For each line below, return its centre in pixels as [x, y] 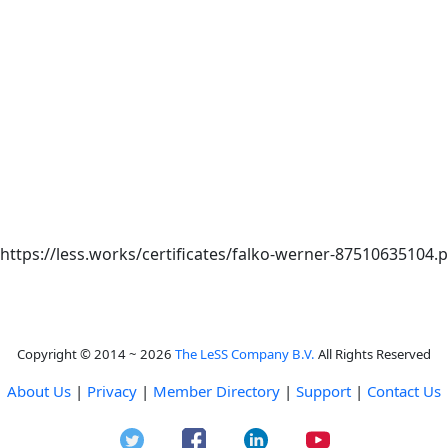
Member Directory [216, 391]
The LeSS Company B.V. [245, 354]
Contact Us [404, 391]
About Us [39, 391]
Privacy [112, 391]
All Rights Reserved [373, 354]
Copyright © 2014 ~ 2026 [96, 354]
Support [323, 391]
